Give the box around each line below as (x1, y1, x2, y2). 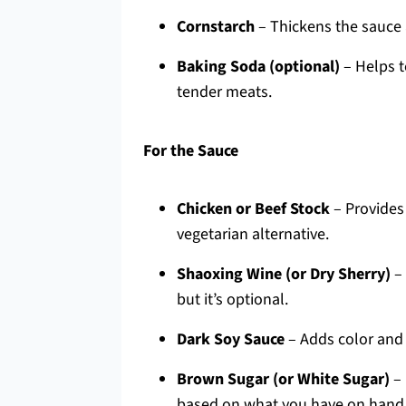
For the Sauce (143, 140, 238, 162)
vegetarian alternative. (177, 223, 329, 246)
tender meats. (177, 81, 272, 103)
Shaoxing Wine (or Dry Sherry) (177, 263, 391, 285)
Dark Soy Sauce (177, 328, 285, 351)
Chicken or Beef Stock (177, 198, 330, 220)
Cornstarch (177, 15, 255, 38)
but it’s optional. (177, 288, 288, 311)
